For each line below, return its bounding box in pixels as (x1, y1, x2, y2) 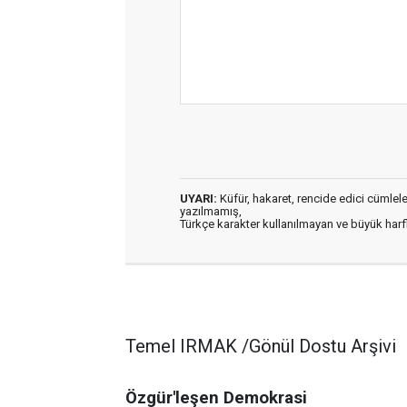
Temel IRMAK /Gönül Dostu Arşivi (125, 335, 396, 357)
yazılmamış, (180, 204, 242, 218)
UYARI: (180, 192, 217, 205)
